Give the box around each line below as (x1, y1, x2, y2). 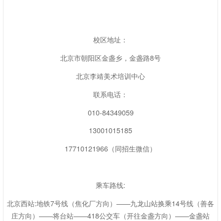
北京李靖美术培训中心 (76, 71, 145, 81)
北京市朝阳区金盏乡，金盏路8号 (60, 52, 161, 63)
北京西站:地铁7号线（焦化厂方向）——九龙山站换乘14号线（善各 (7, 198, 214, 209)
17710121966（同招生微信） (65, 144, 156, 154)
